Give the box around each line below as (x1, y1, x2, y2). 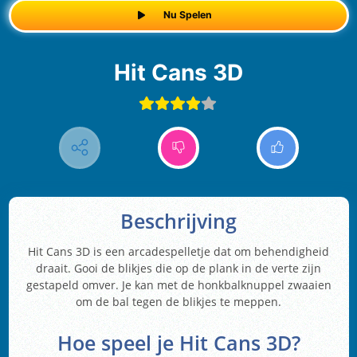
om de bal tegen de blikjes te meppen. (76, 294, 281, 310)
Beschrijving (120, 208, 237, 235)
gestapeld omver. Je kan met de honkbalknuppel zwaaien (25, 277, 331, 293)
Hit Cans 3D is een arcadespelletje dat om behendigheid (28, 244, 329, 260)
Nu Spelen (163, 9, 212, 22)
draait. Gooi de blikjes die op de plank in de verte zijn (36, 261, 321, 277)
